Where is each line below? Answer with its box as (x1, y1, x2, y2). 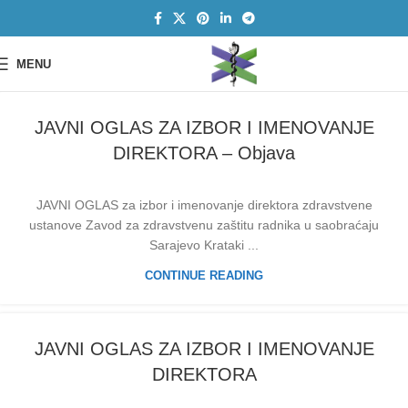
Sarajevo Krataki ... (149, 238, 259, 252)
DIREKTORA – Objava (113, 143, 295, 163)
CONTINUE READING (145, 269, 263, 282)
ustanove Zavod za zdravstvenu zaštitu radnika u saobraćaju (29, 218, 379, 232)
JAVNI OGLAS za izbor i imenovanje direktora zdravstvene (36, 198, 372, 212)
